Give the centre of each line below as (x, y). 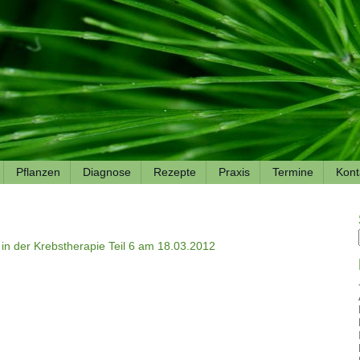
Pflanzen (38, 172)
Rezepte (174, 172)
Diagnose (106, 172)
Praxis (234, 172)
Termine (292, 172)
